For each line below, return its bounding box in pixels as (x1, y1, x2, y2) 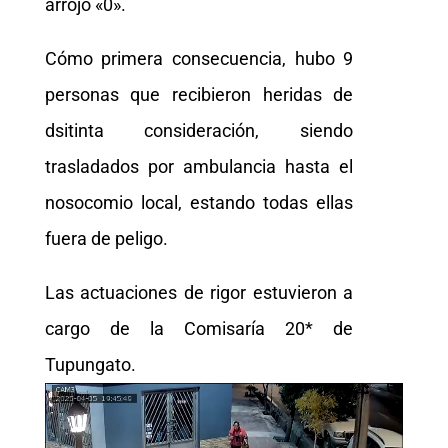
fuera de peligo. (44, 228, 168, 250)
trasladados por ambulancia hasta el (44, 156, 354, 178)
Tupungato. (44, 354, 136, 376)
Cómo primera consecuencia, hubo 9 (44, 48, 354, 70)
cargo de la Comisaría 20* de (44, 318, 354, 340)
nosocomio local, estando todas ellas (44, 192, 354, 214)
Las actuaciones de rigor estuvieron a (44, 282, 354, 304)
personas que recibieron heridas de (44, 84, 354, 106)
